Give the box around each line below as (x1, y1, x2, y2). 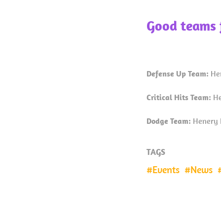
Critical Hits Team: (147, 92, 213, 102)
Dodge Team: (147, 115, 191, 126)
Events (152, 163, 180, 176)
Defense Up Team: (147, 68, 211, 78)
